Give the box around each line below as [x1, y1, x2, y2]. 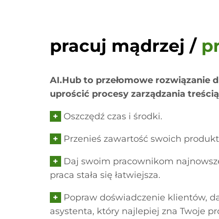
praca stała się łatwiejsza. [50, 170, 160, 180]
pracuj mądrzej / [50, 35, 201, 56]
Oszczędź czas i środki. [61, 111, 162, 122]
